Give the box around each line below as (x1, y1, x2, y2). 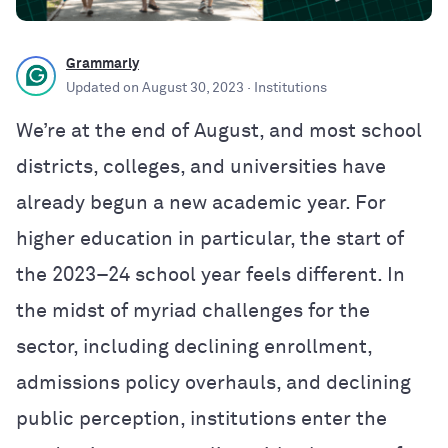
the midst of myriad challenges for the (16, 300, 370, 321)
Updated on (66, 80, 142, 95)
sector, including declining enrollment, (16, 336, 372, 357)
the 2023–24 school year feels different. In (16, 264, 405, 285)
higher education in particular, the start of (16, 228, 404, 249)
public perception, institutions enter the (16, 408, 387, 429)
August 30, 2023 (142, 80, 244, 95)
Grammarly (66, 56, 139, 71)
